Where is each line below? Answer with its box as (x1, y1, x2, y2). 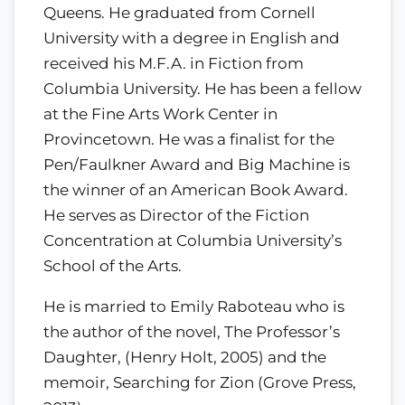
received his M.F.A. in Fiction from (43, 54, 304, 73)
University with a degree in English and (43, 29, 340, 48)
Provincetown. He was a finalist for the (43, 130, 334, 149)
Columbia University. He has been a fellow (43, 80, 362, 99)
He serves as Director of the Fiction (43, 206, 309, 225)
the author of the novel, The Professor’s (43, 323, 340, 342)
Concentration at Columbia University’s (43, 231, 342, 250)
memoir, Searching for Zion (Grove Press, (43, 373, 356, 392)
